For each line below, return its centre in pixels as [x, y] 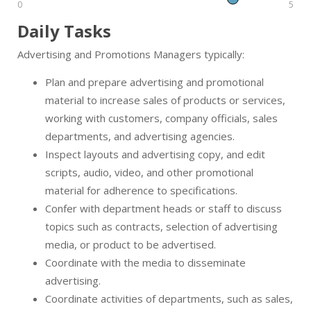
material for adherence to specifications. [141, 191]
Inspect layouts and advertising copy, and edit [155, 154]
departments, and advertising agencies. [140, 136]
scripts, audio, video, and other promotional [149, 173]
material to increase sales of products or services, [165, 100]
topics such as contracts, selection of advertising [161, 227]
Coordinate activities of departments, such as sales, [169, 299]
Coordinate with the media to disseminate [145, 263]
